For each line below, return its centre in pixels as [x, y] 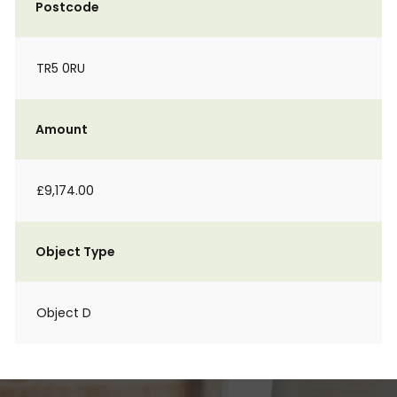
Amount [62, 129]
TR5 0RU [61, 68]
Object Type [75, 252]
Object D [64, 313]
